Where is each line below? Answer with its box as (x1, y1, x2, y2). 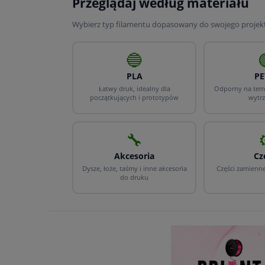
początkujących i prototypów (90, 92, 179, 102)
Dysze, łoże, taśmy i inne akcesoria (82, 163, 187, 173)
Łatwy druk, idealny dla (98, 83, 170, 93)
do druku (120, 172, 149, 182)
